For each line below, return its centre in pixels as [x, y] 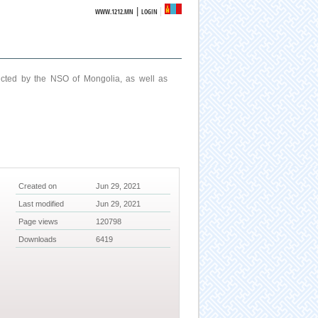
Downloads [38, 240]
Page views [39, 222]
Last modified [42, 204]
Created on [38, 186]
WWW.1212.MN [115, 12]
